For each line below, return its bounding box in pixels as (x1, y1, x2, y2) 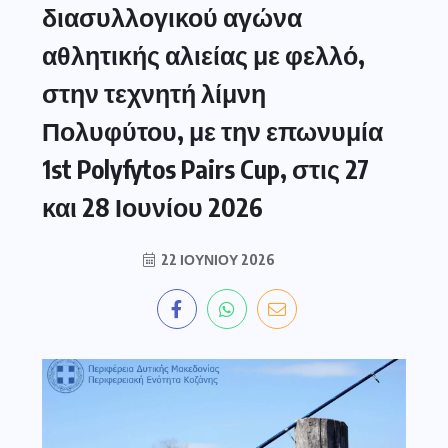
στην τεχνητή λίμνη (42, 77, 266, 109)
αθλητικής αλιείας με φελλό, (42, 39, 365, 71)
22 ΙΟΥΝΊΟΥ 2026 (158, 251, 275, 268)
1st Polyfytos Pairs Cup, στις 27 (42, 153, 369, 185)
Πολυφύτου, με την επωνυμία (42, 115, 383, 147)
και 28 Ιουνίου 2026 (42, 191, 263, 223)
